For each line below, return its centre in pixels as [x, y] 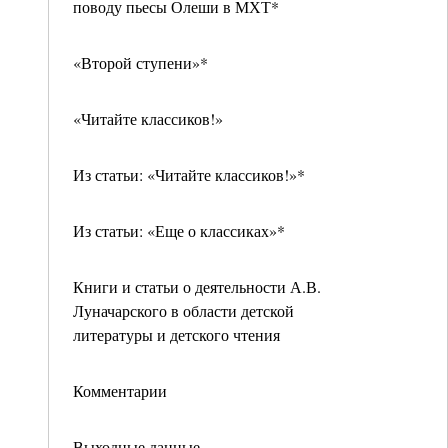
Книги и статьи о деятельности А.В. [197, 286]
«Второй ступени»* [140, 62]
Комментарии [120, 390]
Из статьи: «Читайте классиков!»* [189, 174]
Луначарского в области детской [183, 310]
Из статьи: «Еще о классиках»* [179, 230]
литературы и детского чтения [176, 334]
